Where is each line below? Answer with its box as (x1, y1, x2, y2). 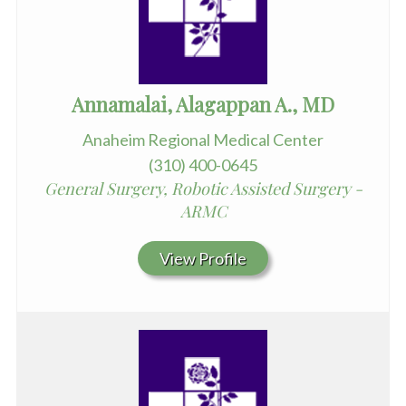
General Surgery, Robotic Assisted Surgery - (43, 178, 362, 200)
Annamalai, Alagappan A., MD (72, 91, 334, 119)
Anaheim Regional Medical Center (82, 130, 324, 150)
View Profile (159, 248, 246, 269)
